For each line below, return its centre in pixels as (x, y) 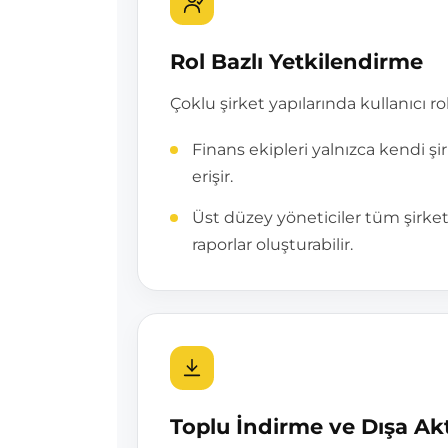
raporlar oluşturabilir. (272, 244)
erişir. (212, 176)
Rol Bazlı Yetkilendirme (296, 61)
